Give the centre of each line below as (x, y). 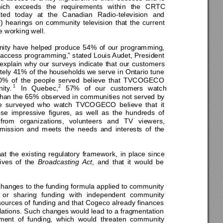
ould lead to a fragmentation (121, 211)
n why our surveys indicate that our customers (92, 63)
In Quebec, (37, 88)
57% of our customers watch (116, 88)
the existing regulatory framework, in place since (88, 154)
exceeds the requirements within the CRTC (92, 6)
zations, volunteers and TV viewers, (105, 121)
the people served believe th (66, 80)
